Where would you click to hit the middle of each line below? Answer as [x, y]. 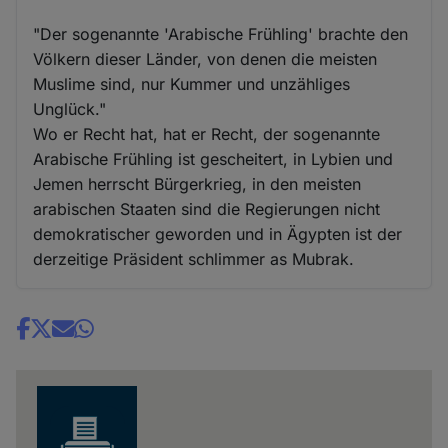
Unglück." [70, 108]
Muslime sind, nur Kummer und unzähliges [192, 83]
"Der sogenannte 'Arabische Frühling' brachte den [221, 33]
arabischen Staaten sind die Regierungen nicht [207, 208]
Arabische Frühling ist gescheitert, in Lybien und [213, 158]
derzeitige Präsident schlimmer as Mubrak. [194, 258]
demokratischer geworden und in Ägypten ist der [218, 233]
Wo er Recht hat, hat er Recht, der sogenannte [207, 133]
